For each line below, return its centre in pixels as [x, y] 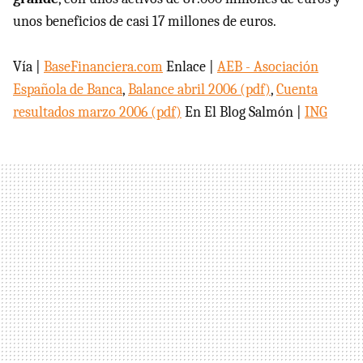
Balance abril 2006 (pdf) [199, 89]
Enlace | [190, 66]
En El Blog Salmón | [243, 112]
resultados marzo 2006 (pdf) [97, 112]
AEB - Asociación [268, 66]
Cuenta [297, 89]
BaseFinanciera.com [103, 66]
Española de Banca [68, 89]
